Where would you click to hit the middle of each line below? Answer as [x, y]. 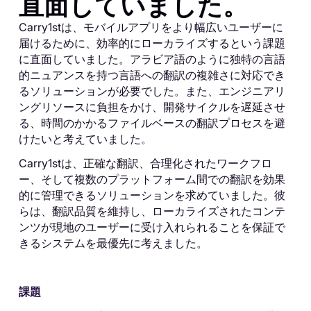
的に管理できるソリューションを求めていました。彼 [152, 195]
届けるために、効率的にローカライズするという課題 [152, 43]
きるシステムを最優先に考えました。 [113, 243]
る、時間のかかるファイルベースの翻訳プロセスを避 [152, 123]
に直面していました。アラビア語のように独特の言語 [152, 59]
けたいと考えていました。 [85, 138]
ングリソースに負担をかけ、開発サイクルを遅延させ [152, 107]
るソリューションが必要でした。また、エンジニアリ [152, 91]
